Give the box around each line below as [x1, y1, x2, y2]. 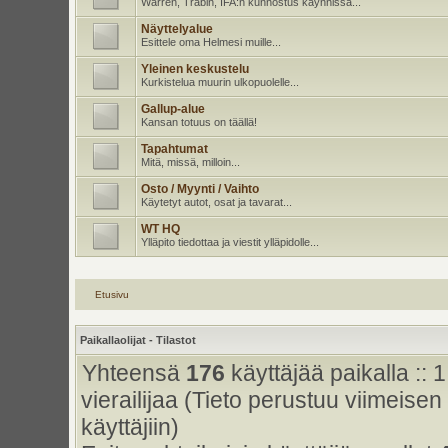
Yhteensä [81, 360, 186, 386]
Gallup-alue [140, 102, 205, 116]
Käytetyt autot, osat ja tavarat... [140, 196, 292, 208]
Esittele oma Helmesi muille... [140, 36, 281, 48]
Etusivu [94, 289, 129, 300]
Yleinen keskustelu [140, 62, 249, 76]
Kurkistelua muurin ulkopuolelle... [140, 76, 299, 88]
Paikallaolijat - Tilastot [79, 334, 196, 346]
